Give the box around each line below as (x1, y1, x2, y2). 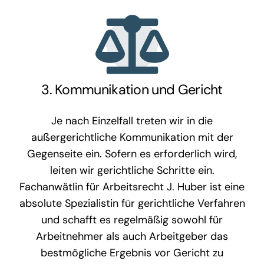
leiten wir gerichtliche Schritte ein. (49, 163, 214, 177)
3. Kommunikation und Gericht (41, 80, 223, 98)
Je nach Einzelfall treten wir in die (51, 113, 213, 128)
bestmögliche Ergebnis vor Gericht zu (41, 245, 223, 260)
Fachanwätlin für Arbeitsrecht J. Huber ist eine (19, 179, 245, 194)
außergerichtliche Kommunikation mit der (31, 130, 233, 144)
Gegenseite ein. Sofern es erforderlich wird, (27, 146, 237, 161)
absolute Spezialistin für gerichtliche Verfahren (19, 196, 245, 210)
